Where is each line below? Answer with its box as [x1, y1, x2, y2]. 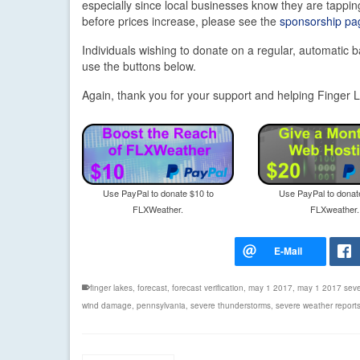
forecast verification [172, 282, 243, 294]
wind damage [82, 300, 132, 312]
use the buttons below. [82, 58, 196, 75]
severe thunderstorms [190, 300, 271, 312]
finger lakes [90, 282, 133, 294]
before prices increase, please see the [82, 13, 280, 30]
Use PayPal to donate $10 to [102, 186, 214, 200]
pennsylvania [137, 300, 186, 312]
